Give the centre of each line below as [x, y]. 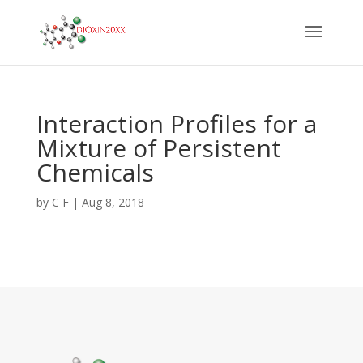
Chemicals [95, 172]
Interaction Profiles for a [176, 124]
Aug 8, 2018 [113, 202]
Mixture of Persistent [158, 148]
